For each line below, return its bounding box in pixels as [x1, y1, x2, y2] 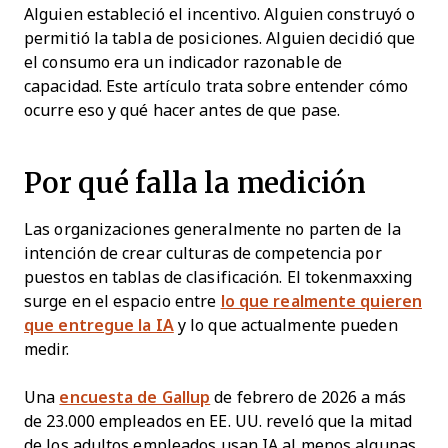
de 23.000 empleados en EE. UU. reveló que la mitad [24, 412, 413, 430]
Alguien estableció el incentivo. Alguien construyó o [24, 5, 416, 23]
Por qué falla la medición [24, 161, 366, 203]
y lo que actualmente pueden [173, 316, 398, 334]
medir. [24, 340, 69, 358]
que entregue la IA [24, 316, 174, 334]
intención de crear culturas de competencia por [24, 244, 382, 262]
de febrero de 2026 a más [210, 388, 406, 406]
